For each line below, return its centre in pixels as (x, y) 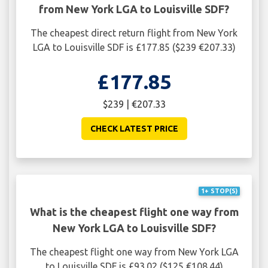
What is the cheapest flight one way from (134, 211)
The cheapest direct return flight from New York (134, 33)
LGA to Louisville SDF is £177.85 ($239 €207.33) (134, 47)
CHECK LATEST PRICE (134, 128)
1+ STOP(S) (219, 191)
